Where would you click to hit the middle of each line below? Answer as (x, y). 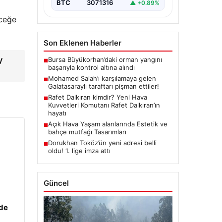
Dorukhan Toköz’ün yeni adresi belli (102, 143)
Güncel (56, 183)
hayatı (57, 113)
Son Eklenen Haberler (82, 43)
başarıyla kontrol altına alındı (91, 68)
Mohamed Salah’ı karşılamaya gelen (102, 79)
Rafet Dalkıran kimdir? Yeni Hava (97, 97)
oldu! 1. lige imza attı (79, 151)
